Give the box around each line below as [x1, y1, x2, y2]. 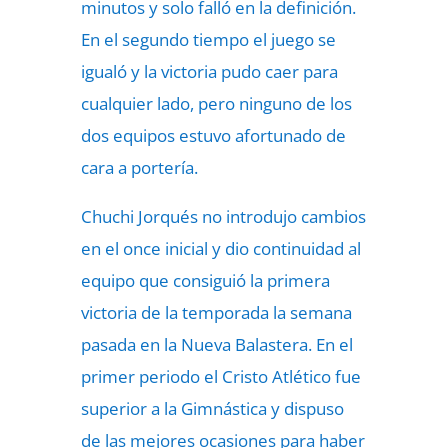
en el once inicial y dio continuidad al [80, 237, 361, 260]
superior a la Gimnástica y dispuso [80, 397, 344, 420]
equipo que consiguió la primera [80, 269, 330, 292]
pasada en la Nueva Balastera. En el [80, 333, 353, 356]
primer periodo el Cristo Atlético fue [80, 365, 361, 388]
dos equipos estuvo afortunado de [80, 124, 346, 147]
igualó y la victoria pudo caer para [80, 60, 338, 83]
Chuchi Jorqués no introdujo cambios [80, 205, 366, 228]
